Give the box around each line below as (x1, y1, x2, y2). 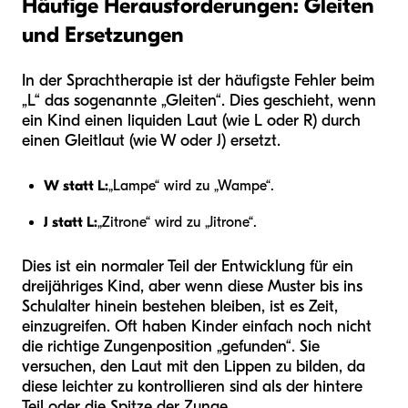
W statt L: (44, 177, 108, 194)
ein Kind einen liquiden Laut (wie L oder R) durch (22, 110, 361, 130)
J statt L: (44, 213, 97, 230)
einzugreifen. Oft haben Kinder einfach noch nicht (22, 316, 372, 336)
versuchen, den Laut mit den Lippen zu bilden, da (22, 356, 365, 376)
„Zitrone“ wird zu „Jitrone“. (97, 213, 257, 230)
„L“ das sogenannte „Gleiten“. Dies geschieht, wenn (22, 90, 376, 110)
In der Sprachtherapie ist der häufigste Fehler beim (22, 70, 374, 90)
